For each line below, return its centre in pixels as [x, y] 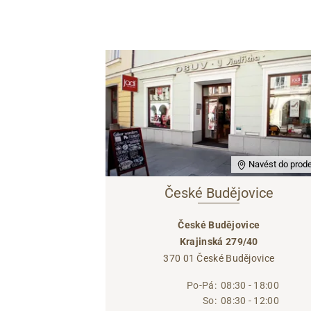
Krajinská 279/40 [219, 242]
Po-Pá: [202, 286]
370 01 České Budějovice [219, 259]
